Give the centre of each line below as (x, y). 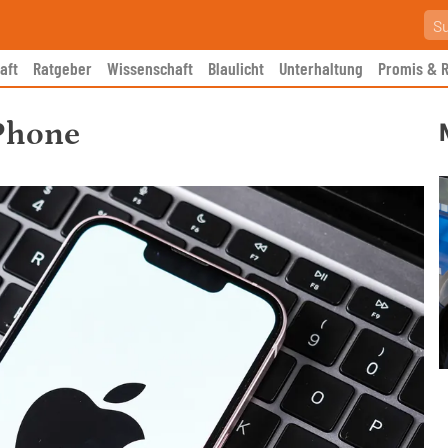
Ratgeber (62, 68)
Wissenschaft (150, 68)
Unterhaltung (321, 68)
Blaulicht (236, 68)
